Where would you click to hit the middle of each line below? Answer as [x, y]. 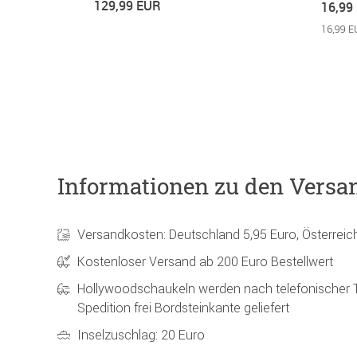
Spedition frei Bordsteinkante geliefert [183, 308]
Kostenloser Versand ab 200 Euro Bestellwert [205, 262]
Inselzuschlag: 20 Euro [141, 335]
